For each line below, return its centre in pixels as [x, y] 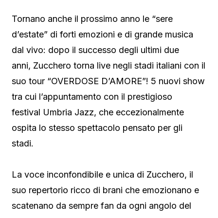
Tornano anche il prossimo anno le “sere [92, 18]
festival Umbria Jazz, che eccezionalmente [98, 112]
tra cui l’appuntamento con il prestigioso [92, 96]
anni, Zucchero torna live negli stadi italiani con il [109, 65]
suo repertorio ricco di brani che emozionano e [105, 190]
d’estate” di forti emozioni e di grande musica [102, 34]
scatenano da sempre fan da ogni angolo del [101, 205]
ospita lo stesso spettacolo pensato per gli [97, 127]
